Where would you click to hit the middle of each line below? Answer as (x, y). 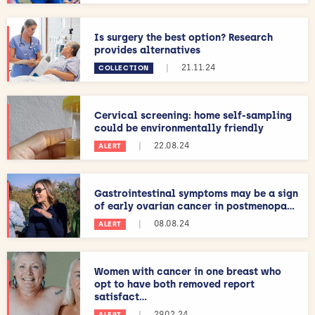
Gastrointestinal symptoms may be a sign (196, 193)
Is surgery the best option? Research (184, 37)
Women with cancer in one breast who (188, 271)
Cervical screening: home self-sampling (193, 115)
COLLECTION (124, 67)
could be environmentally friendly (179, 128)
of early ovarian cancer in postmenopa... (194, 206)
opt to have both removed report (174, 284)
